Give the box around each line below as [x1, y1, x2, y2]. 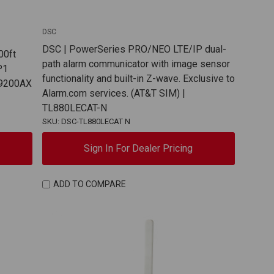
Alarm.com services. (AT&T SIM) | [42, 87, 185, 99]
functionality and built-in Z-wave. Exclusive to [42, 72, 235, 84]
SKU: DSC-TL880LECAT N [42, 116, 130, 126]
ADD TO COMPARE [53, 179, 127, 190]
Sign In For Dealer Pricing [84, 142, 193, 154]
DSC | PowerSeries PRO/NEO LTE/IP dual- [42, 43, 226, 55]
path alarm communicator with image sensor [42, 57, 230, 70]
